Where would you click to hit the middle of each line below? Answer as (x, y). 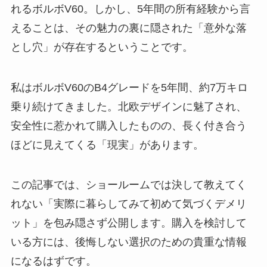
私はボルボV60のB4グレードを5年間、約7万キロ (129, 87)
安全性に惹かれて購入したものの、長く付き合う (128, 125)
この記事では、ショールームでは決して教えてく (128, 185)
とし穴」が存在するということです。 (102, 47)
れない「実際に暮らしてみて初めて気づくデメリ (128, 204)
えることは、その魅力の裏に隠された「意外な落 (128, 28)
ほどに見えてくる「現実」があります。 (107, 145)
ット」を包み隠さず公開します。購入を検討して (128, 223)
